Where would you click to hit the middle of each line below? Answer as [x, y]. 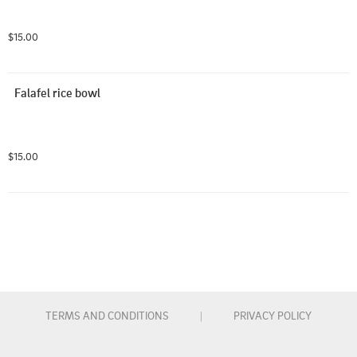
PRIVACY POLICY [273, 315]
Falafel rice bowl [57, 92]
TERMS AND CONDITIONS [107, 315]
